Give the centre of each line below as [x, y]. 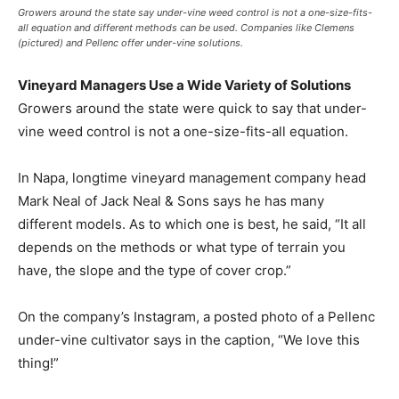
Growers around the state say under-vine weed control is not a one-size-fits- [195, 12]
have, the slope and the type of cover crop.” [155, 270]
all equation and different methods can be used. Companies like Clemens [186, 27]
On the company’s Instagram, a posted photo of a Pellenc [196, 316]
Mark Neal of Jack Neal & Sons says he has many [171, 200]
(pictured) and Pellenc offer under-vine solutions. [130, 42]
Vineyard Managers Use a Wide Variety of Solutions [184, 85]
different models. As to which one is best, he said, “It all [192, 224]
